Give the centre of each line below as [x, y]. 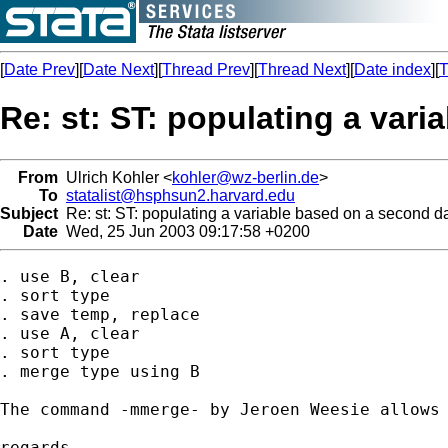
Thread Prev [206, 69]
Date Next [118, 69]
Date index [392, 69]
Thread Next [302, 69]
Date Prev [39, 69]
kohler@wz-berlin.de [245, 177]
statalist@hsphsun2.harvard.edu [180, 195]
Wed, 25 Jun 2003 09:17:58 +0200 [184, 231]
